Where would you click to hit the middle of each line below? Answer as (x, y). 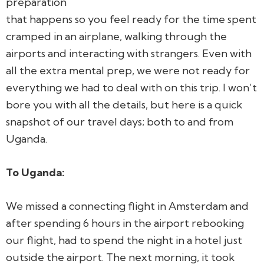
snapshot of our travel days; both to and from (120, 121)
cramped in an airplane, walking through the (116, 36)
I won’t (240, 87)
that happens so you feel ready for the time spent (131, 19)
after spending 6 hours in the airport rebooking (125, 223)
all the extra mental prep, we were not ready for (128, 70)
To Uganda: (35, 172)
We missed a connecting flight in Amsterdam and (127, 206)
